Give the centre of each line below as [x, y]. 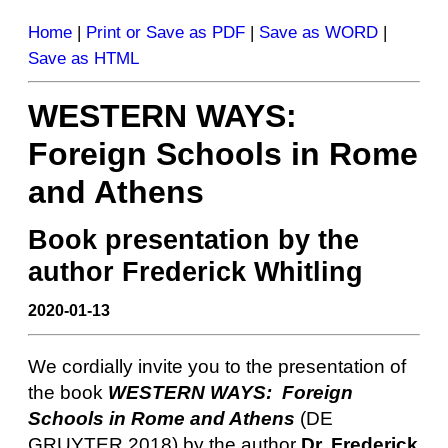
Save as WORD [318, 32]
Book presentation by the [193, 239]
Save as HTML [83, 58]
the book [68, 393]
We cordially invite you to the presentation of [217, 367]
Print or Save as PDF [165, 32]
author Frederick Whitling [195, 271]
